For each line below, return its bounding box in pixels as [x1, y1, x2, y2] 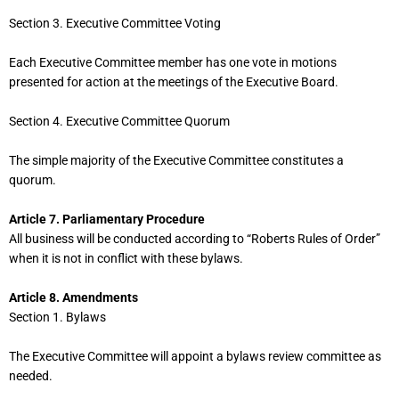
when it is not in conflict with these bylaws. [9, 250, 243, 265]
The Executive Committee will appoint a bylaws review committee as [9, 348, 381, 363]
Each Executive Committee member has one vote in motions [9, 55, 337, 70]
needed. [9, 368, 53, 383]
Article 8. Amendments [9, 289, 138, 305]
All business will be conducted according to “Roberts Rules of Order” [9, 231, 380, 246]
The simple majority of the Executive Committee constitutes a [9, 153, 344, 168]
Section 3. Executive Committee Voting [9, 16, 221, 31]
